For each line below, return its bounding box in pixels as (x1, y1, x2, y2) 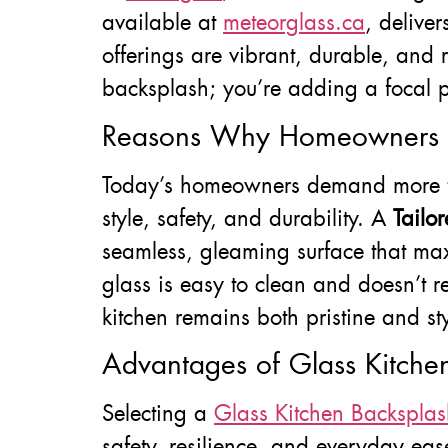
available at (102, 8, 223, 38)
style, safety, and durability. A (102, 203, 393, 233)
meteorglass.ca (223, 8, 365, 38)
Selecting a (102, 399, 214, 429)
